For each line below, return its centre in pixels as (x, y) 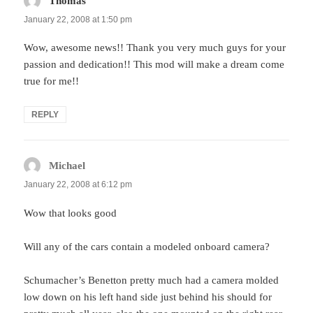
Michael (67, 166)
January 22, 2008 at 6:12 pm (78, 185)
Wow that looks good (71, 213)
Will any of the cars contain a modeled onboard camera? (147, 246)
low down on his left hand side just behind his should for (148, 297)
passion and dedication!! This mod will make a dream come (154, 65)
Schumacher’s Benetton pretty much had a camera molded (152, 280)
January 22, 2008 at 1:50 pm (78, 20)
